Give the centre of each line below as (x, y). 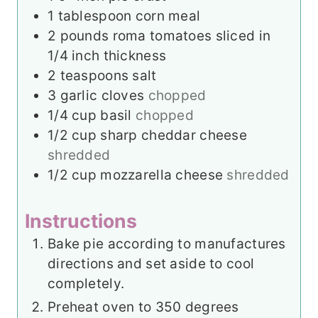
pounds (84, 36)
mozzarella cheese (162, 175)
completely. (86, 284)
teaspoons (94, 76)
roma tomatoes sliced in (192, 36)
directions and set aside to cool (151, 264)
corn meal (168, 16)
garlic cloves (102, 96)
